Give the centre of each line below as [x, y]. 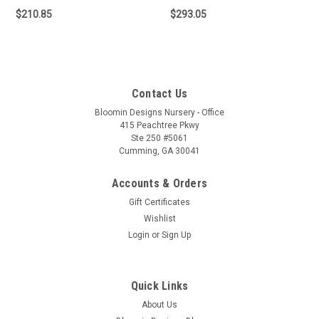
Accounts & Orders [159, 184]
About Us [159, 305]
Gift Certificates [159, 203]
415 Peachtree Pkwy [159, 126]
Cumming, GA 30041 [159, 151]
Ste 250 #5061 [159, 138]
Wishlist [159, 219]
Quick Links [159, 286]
